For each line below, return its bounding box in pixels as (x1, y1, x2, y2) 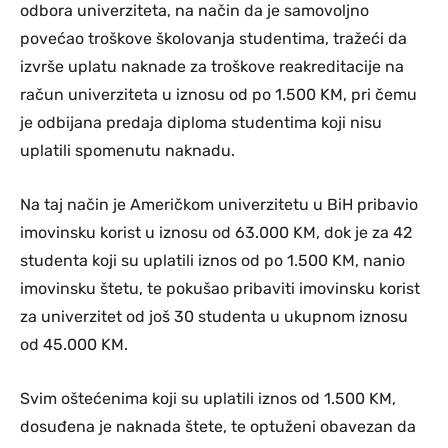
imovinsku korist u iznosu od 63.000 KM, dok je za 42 (20, 222, 412, 242)
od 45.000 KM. (20, 334, 128, 354)
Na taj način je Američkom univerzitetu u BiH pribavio (20, 194, 418, 214)
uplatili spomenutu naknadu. (20, 140, 235, 160)
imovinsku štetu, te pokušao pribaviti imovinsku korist (20, 278, 420, 298)
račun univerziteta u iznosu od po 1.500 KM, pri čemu (20, 84, 417, 104)
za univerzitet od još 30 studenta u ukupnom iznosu (20, 306, 408, 326)
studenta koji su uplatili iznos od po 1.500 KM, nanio (20, 250, 405, 270)
